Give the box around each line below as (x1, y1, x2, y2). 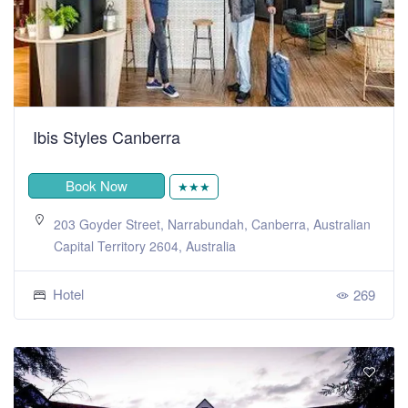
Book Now (66, 175, 127, 195)
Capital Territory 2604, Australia (54, 236, 236, 255)
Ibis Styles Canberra (33, 124, 180, 148)
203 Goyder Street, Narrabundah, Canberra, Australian (54, 214, 371, 233)
